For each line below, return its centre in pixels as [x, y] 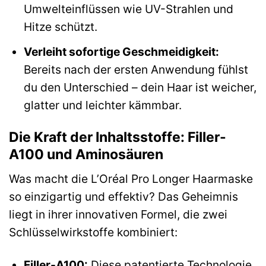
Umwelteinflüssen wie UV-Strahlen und [128, 9]
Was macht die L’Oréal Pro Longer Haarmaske [131, 179]
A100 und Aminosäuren [86, 154]
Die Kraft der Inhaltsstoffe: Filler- [118, 137]
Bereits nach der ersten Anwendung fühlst [136, 69]
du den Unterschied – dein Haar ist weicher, [140, 87]
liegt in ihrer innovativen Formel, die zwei [118, 215]
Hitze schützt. [60, 27]
